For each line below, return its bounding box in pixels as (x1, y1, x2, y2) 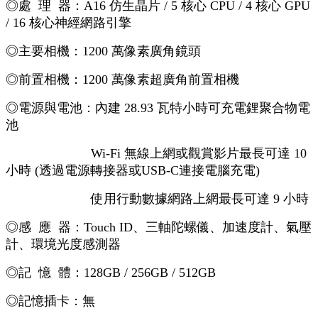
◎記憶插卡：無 (6, 293, 95, 308)
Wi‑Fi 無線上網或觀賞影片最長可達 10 (6, 146, 307, 160)
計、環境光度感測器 (6, 236, 121, 251)
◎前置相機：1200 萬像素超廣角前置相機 (6, 72, 239, 87)
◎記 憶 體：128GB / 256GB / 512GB (6, 265, 216, 280)
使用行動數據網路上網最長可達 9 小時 (6, 191, 309, 206)
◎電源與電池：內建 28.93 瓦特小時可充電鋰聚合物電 (6, 100, 310, 115)
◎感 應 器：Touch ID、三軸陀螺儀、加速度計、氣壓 (6, 219, 312, 234)
